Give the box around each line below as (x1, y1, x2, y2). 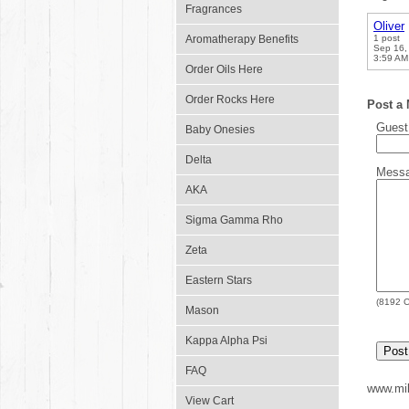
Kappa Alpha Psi (185, 334, 267, 347)
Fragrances (185, 3, 242, 16)
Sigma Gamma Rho (185, 214, 283, 226)
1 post (373, 33, 400, 43)
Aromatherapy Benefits (185, 33, 299, 46)
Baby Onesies (185, 123, 255, 136)
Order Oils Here (185, 63, 263, 76)
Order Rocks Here (185, 93, 275, 106)
